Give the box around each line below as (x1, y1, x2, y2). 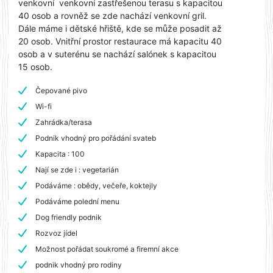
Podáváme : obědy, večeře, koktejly (35, 180, 157, 190)
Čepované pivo (35, 85, 87, 95)
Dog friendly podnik (35, 212, 102, 222)
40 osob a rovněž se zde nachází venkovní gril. (18, 10, 207, 21)
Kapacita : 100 (35, 149, 85, 158)
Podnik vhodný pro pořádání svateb (35, 133, 156, 143)
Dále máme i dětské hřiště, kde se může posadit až (18, 23, 222, 34)
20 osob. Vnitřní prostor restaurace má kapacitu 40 (18, 35, 222, 46)
